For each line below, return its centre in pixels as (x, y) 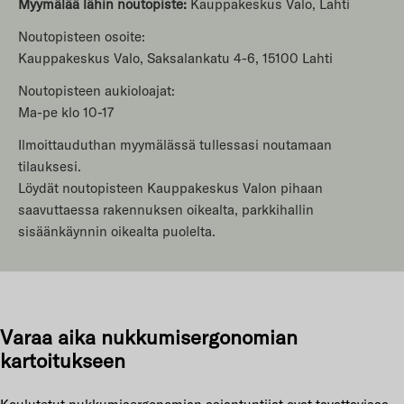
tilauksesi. (50, 166)
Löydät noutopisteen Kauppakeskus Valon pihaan (170, 188)
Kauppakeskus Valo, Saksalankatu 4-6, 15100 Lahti (175, 58)
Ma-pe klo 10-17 (66, 112)
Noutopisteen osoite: (82, 37)
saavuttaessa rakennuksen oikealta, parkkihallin (166, 210)
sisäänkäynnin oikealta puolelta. (117, 231)
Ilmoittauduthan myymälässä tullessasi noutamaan (175, 145)
